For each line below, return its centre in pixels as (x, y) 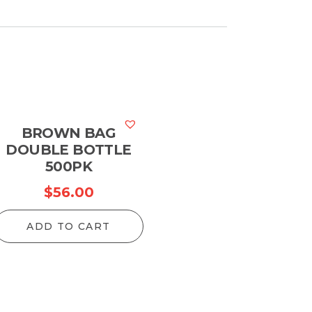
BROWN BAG (69, 133)
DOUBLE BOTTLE (69, 150)
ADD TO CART (69, 226)
